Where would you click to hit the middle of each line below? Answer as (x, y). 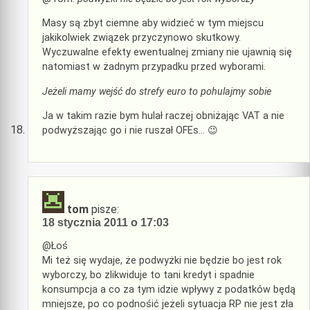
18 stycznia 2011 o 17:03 (106, 222)
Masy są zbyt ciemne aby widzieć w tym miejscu (153, 24)
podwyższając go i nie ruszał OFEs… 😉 (130, 131)
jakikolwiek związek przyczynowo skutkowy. (142, 38)
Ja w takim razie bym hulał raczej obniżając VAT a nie (163, 116)
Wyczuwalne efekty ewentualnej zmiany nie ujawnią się (167, 53)
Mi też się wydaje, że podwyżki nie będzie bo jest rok (162, 261)
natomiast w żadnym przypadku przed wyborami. (154, 67)
